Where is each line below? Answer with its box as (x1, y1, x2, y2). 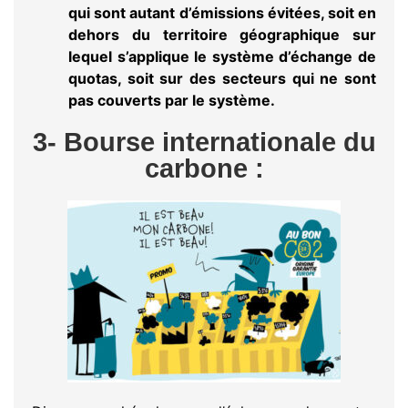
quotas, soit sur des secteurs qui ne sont (68, 69, 376, 88)
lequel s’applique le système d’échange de (68, 47, 376, 66)
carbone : (144, 154, 264, 184)
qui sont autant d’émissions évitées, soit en (68, 4, 376, 23)
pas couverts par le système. (68, 91, 275, 110)
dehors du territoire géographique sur (68, 25, 376, 45)
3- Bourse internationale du (32, 127, 376, 158)
